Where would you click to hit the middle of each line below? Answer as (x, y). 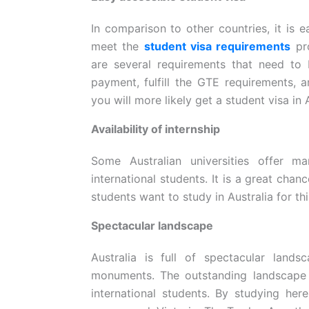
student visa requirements (217, 46)
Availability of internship (155, 129)
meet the (117, 46)
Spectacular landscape (152, 225)
